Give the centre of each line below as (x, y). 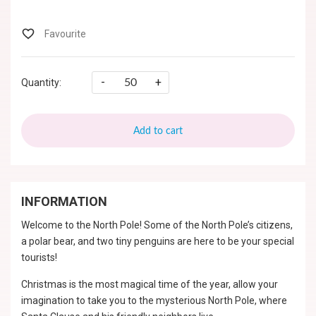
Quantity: (41, 83)
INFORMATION (64, 201)
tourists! (39, 257)
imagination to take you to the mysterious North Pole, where (154, 300)
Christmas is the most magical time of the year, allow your (150, 284)
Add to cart (158, 131)
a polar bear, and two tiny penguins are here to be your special (158, 241)
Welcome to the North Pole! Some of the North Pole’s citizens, (157, 225)
